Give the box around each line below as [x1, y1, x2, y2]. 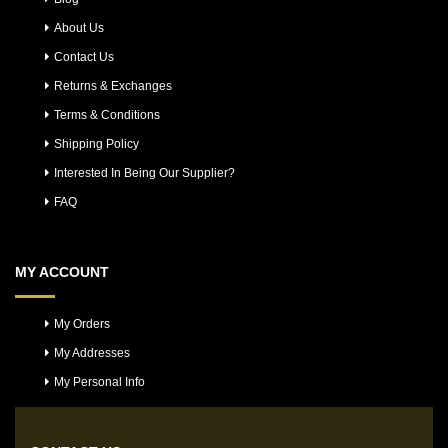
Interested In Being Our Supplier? [54, 165, 235, 180]
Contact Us [54, 49, 114, 64]
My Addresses [54, 345, 130, 360]
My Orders [54, 316, 110, 331]
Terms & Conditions [54, 107, 160, 122]
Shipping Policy [54, 136, 139, 151]
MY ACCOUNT [15, 263, 109, 280]
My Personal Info [54, 374, 145, 389]
